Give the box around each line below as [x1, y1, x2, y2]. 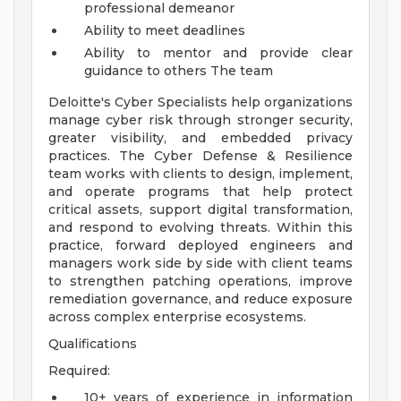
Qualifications [48, 336, 137, 353]
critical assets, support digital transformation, [48, 201, 353, 218]
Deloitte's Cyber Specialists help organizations [48, 94, 353, 111]
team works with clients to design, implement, [48, 166, 353, 183]
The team [210, 63, 273, 80]
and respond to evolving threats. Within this [48, 219, 353, 236]
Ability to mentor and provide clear [84, 45, 353, 62]
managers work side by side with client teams [48, 255, 353, 272]
